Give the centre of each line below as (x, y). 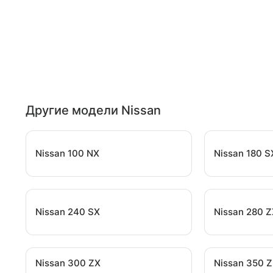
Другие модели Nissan (93, 110)
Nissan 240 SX (68, 212)
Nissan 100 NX (67, 153)
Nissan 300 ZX (68, 263)
